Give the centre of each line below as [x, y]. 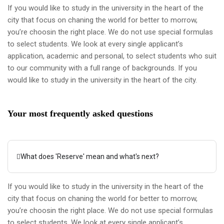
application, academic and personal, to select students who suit [112, 56]
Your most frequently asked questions [80, 113]
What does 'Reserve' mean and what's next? [90, 156]
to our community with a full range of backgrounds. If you [102, 68]
